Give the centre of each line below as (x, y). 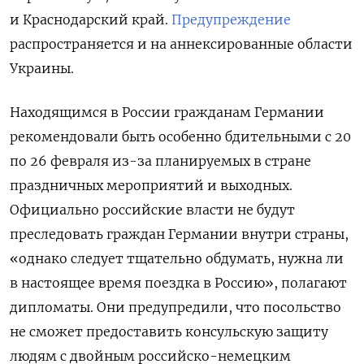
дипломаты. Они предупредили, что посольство (175, 308)
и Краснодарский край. (91, 20)
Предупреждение (231, 20)
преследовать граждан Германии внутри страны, (179, 234)
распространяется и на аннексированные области (181, 44)
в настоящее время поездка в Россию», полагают (178, 283)
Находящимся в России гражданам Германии (167, 113)
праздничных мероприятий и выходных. (151, 186)
